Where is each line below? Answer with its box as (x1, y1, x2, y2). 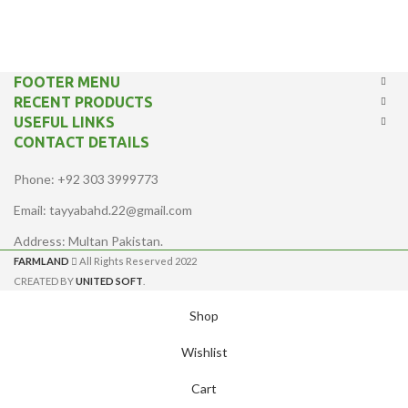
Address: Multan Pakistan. (14, 233, 163, 249)
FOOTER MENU (14, 74, 120, 90)
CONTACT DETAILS (14, 134, 149, 150)
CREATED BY (14, 275, 76, 287)
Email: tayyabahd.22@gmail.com (14, 202, 192, 218)
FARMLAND (14, 255, 69, 267)
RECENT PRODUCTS (14, 94, 153, 110)
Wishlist (180, 344, 228, 360)
